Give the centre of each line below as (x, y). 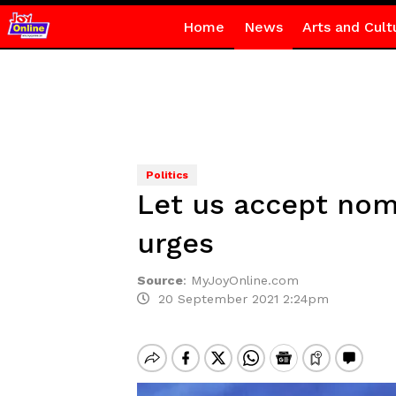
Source (160, 280)
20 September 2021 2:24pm (239, 299)
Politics (167, 175)
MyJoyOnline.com (244, 280)
